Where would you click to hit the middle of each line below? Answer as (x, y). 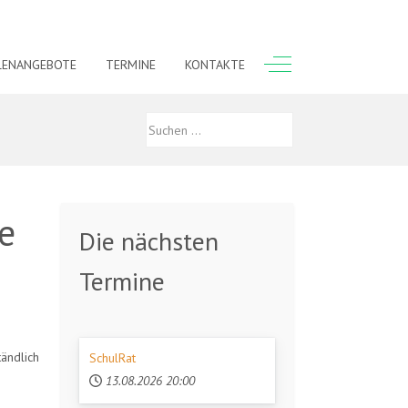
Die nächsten (149, 240)
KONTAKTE (215, 64)
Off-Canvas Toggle (329, 63)
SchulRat (113, 357)
